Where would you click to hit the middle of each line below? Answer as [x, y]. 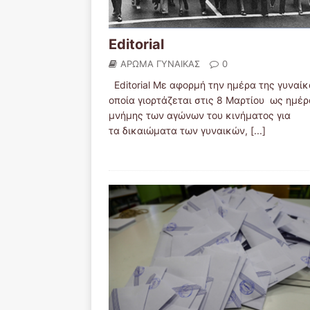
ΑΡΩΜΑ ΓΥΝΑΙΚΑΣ [160, 64]
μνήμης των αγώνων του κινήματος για [200, 115]
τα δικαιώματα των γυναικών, [180, 130]
